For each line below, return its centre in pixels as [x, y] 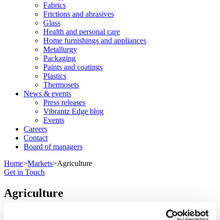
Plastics [55, 76]
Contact [36, 137]
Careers [35, 129]
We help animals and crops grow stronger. [69, 214]
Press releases [64, 102]
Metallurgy [60, 49]
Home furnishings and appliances [95, 40]
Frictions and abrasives [79, 14]
